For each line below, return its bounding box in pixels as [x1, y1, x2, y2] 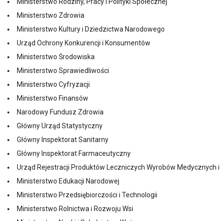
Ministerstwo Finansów [17, 94, 88, 102]
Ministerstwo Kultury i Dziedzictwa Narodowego [17, 25, 165, 33]
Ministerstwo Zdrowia [17, 11, 84, 19]
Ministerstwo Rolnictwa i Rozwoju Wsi [17, 205, 133, 213]
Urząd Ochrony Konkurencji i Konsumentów [17, 39, 150, 47]
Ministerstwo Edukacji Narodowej [17, 177, 119, 185]
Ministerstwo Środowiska [17, 53, 95, 61]
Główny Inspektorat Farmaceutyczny [17, 149, 131, 157]
